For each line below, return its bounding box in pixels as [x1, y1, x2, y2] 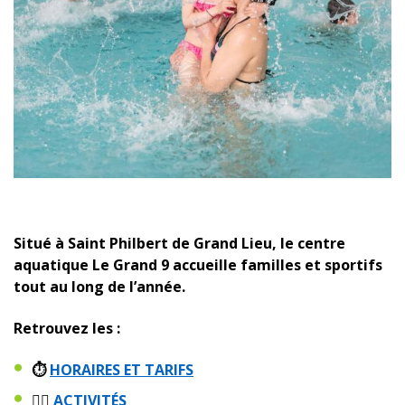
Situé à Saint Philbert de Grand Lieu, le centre [14, 232, 345, 253]
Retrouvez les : [14, 317, 120, 338]
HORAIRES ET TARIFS [50, 359, 193, 380]
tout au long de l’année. [14, 276, 185, 297]
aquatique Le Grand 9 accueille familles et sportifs [14, 254, 382, 275]
